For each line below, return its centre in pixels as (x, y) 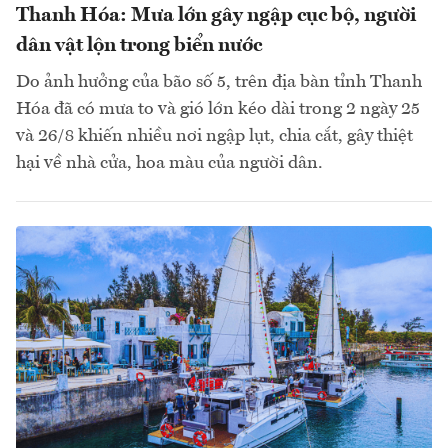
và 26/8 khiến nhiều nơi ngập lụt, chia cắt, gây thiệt (214, 136)
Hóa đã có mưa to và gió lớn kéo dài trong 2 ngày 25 (218, 109)
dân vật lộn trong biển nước (139, 46)
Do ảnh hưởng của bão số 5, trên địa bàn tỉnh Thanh (219, 82)
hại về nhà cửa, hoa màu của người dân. (169, 163)
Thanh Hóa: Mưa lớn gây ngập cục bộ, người (216, 16)
